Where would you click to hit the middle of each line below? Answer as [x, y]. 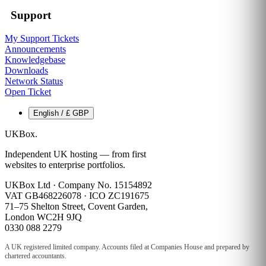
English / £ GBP [81, 113]
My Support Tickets [42, 38]
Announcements [35, 49]
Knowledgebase [35, 59]
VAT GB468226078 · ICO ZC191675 [77, 195]
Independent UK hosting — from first [75, 154]
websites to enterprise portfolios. [65, 164]
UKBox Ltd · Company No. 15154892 [78, 185]
